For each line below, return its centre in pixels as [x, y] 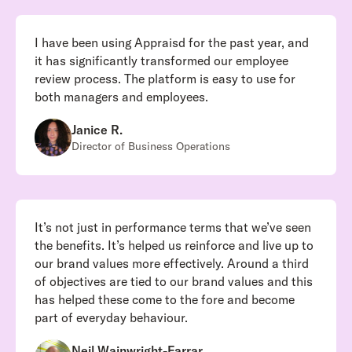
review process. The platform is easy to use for [165, 79]
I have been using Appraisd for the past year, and [171, 43]
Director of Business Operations [151, 146]
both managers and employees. [121, 97]
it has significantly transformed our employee [161, 61]
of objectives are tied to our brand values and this [173, 282]
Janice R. [97, 129]
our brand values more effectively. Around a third [171, 264]
